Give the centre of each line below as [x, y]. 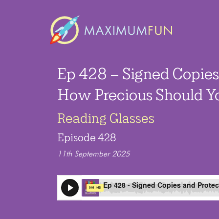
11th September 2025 [93, 155]
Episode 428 [87, 138]
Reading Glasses [106, 119]
